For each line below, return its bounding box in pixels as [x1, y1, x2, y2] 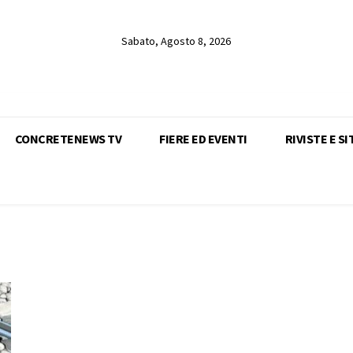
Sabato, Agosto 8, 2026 [121, 33, 232, 48]
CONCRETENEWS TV [14, 130, 121, 147]
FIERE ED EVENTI [159, 130, 247, 147]
